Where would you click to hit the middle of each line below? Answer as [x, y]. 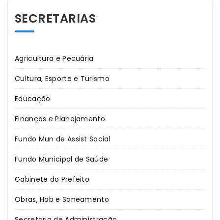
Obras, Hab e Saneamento [62, 200]
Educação [33, 99]
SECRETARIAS [55, 19]
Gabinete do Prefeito [52, 179]
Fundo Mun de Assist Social [63, 139]
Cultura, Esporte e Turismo [62, 79]
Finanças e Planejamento [60, 119]
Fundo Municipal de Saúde [62, 159]
